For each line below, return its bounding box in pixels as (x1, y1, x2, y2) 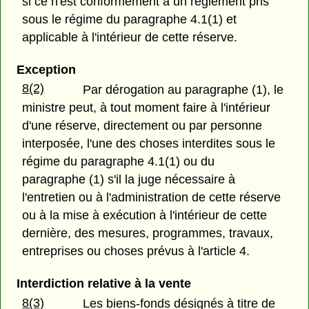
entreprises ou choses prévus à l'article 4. (22, 243, 250, 258)
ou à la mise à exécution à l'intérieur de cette (22, 208, 268, 222)
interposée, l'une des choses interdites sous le (22, 136, 276, 150)
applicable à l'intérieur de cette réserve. (22, 30, 238, 44)
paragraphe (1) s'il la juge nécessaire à (22, 172, 236, 186)
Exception (16, 62, 76, 77)
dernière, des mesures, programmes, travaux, (22, 226, 274, 240)
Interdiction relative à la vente (16, 276, 191, 290)
